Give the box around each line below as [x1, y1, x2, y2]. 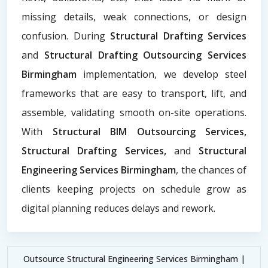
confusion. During [22, 29, 110, 42]
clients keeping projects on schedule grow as [22, 182, 246, 196]
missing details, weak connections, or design [22, 10, 246, 23]
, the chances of [176, 163, 247, 176]
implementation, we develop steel [83, 67, 246, 81]
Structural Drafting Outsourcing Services [38, 48, 246, 62]
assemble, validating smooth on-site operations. [22, 105, 246, 119]
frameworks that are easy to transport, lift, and [22, 86, 246, 100]
